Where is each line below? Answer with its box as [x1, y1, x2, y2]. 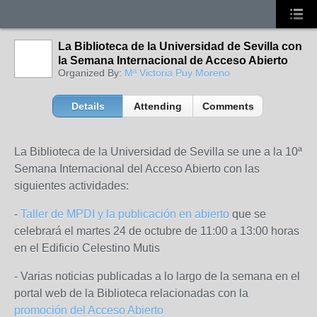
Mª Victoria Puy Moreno [125, 67, 230, 79]
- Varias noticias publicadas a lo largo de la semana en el [14, 270, 300, 282]
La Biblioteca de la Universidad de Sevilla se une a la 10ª [14, 146, 302, 158]
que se [229, 208, 266, 220]
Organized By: [58, 67, 125, 79]
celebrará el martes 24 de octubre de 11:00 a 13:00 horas [14, 225, 299, 237]
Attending [134, 100, 183, 112]
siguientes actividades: [14, 180, 129, 192]
